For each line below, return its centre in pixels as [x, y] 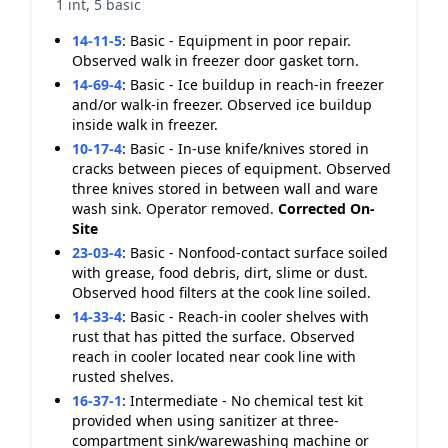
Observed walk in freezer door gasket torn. [215, 60]
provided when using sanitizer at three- [205, 420]
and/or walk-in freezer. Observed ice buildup [222, 104]
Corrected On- [326, 208]
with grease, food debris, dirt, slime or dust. [220, 272]
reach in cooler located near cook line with [214, 356]
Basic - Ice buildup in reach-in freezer [257, 84]
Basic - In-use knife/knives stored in [249, 148]
